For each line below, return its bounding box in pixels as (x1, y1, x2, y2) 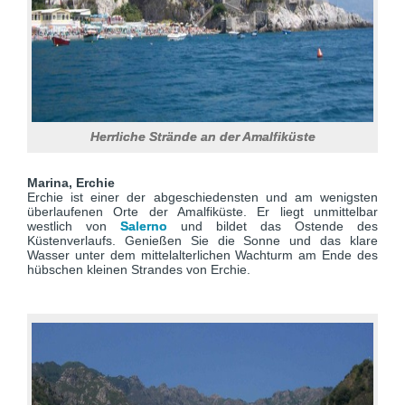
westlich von (27, 219, 120, 233)
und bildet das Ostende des (181, 219, 378, 233)
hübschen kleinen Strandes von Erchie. (27, 262, 250, 277)
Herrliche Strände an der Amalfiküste (89, 129, 316, 144)
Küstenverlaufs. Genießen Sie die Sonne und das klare (27, 233, 378, 248)
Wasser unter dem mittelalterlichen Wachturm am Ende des (27, 248, 378, 262)
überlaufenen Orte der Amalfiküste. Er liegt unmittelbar (27, 204, 378, 219)
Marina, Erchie (27, 175, 122, 190)
